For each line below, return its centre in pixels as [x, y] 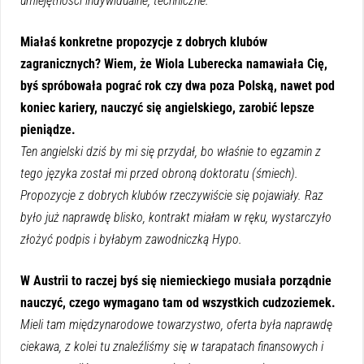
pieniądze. [48, 129]
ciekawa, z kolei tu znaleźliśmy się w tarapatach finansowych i [172, 346]
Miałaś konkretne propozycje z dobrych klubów [144, 41]
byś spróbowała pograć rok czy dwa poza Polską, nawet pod [178, 85]
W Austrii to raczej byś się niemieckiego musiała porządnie [176, 280]
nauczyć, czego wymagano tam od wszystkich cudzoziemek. [178, 302]
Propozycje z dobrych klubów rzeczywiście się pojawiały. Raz [172, 195]
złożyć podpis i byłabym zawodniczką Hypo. [131, 239]
